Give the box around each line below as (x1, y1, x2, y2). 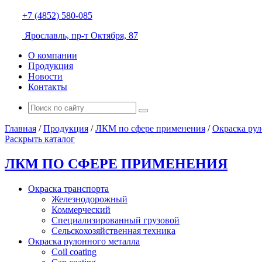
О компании (28, 50, 77, 60)
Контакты (28, 82, 67, 92)
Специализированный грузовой (51, 215, 180, 225)
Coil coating (51, 246, 96, 257)
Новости (28, 71, 63, 81)
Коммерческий (51, 204, 111, 215)
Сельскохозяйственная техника (51, 225, 175, 236)
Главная (5, 123, 36, 133)
